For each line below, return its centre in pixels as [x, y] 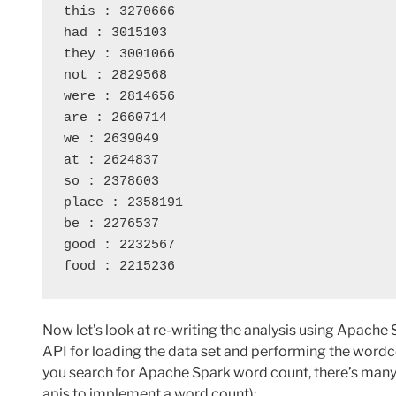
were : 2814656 [119, 97]
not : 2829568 [115, 76]
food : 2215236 [119, 267]
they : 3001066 [119, 55]
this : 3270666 [119, 12]
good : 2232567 [119, 246]
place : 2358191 [123, 203]
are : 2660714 [115, 118]
